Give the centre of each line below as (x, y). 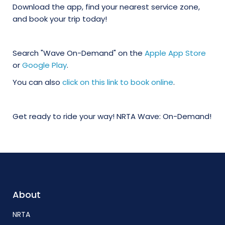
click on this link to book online (118, 82)
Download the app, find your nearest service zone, (106, 7)
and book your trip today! (60, 19)
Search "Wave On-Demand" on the (79, 53)
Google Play (44, 65)
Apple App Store (175, 53)
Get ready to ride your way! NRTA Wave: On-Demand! (112, 116)
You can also (37, 82)
